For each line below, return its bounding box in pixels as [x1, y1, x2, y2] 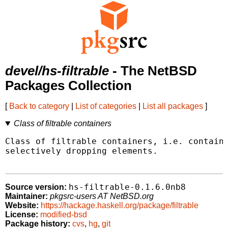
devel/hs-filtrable [5, 64, 109, 78]
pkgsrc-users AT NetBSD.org [50, 192, 154, 201]
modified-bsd [40, 210, 87, 219]
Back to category [9, 102, 69, 111]
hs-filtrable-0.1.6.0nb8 [69, 182, 186, 192]
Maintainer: [5, 192, 48, 201]
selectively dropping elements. [5, 146, 158, 156]
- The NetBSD [109, 64, 197, 78]
